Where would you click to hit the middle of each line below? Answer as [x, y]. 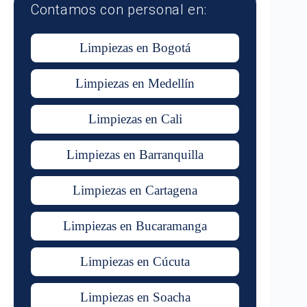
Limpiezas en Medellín [135, 83]
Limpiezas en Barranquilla [135, 155]
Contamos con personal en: [119, 10]
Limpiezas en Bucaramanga [135, 226]
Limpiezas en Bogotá [135, 48]
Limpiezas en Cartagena [135, 190]
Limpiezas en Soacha [135, 297]
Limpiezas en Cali [135, 119]
